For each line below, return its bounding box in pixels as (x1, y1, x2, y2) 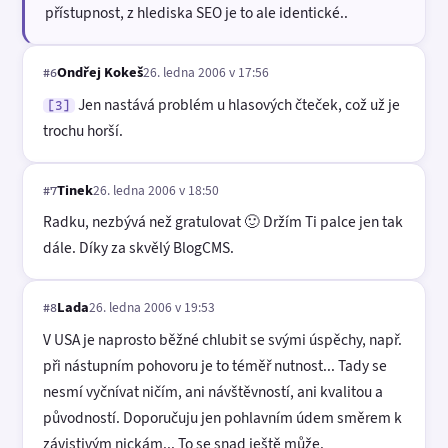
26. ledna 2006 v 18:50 (93, 180, 219, 199)
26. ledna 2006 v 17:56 (143, 63, 269, 82)
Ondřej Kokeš (57, 62, 143, 83)
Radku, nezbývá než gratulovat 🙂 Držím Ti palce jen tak (43, 211, 403, 233)
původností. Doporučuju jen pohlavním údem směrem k (43, 406, 402, 428)
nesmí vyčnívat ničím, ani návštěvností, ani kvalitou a (43, 380, 383, 402)
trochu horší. (43, 119, 123, 141)
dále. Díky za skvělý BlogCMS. (43, 237, 234, 259)
